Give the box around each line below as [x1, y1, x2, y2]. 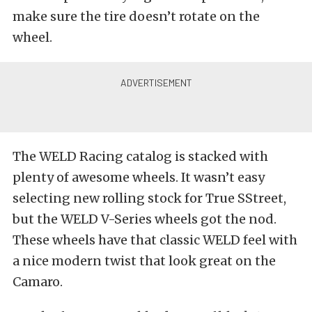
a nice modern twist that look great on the [13, 252, 276, 269]
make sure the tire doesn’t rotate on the [13, 8, 260, 24]
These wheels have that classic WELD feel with [13, 231, 297, 248]
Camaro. [13, 273, 65, 290]
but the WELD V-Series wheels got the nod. [13, 210, 276, 227]
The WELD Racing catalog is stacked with [13, 148, 268, 164]
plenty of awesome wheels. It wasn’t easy [13, 169, 265, 185]
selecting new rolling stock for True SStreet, [13, 189, 286, 206]
